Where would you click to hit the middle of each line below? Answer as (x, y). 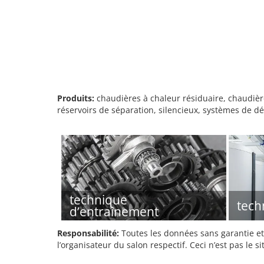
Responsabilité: (88, 233)
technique (98, 200)
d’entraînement (114, 212)
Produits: (76, 98)
